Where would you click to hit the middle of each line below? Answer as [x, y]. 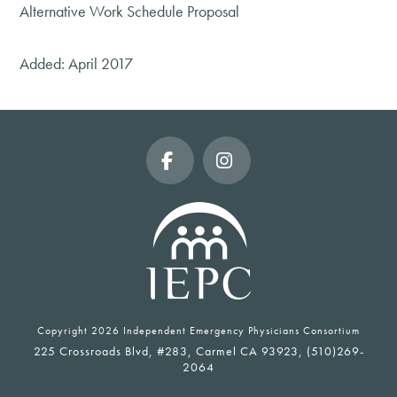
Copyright [64, 331]
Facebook [204, 207]
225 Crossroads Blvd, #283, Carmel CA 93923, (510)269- [198, 351]
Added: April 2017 [77, 63]
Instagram [262, 207]
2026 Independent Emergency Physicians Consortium [226, 331]
